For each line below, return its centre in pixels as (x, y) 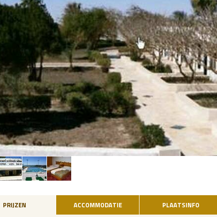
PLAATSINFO (181, 205)
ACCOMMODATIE (98, 205)
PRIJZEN (14, 205)
